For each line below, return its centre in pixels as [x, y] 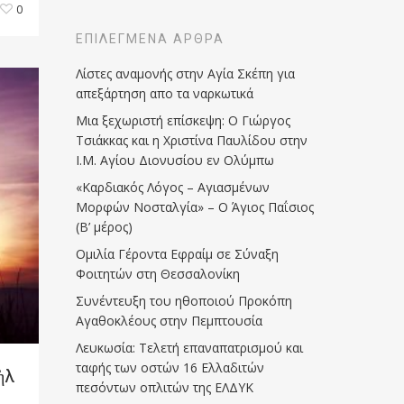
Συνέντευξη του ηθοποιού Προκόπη [184, 301]
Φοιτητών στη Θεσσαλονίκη [158, 274]
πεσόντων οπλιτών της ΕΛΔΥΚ [165, 387]
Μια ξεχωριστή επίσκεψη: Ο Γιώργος [184, 120]
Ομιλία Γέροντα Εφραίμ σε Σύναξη [178, 254]
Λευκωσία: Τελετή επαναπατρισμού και [190, 348]
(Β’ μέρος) [105, 227]
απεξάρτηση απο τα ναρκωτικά [165, 93]
